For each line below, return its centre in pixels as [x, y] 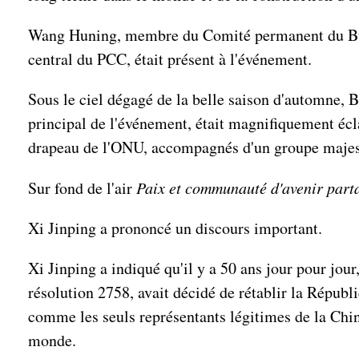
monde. [52, 340]
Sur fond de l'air [80, 188]
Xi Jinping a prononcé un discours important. [175, 228]
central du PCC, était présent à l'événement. [170, 59]
